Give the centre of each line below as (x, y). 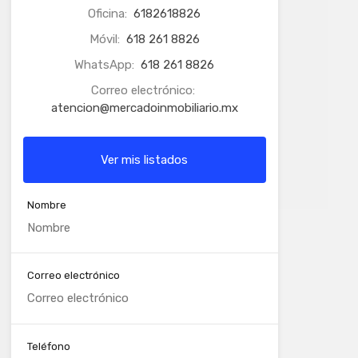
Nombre (46, 205)
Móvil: (106, 39)
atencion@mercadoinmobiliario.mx (144, 107)
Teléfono (48, 346)
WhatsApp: (106, 64)
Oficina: (109, 13)
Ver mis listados (145, 159)
